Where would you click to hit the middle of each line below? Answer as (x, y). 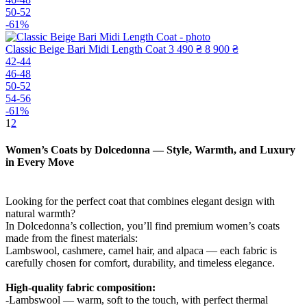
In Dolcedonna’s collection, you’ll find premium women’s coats (143, 226)
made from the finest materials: (72, 238)
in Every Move (40, 162)
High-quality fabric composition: (81, 288)
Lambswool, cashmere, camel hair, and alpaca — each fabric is (141, 251)
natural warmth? (40, 214)
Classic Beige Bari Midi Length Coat (86, 49)
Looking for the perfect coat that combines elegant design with (140, 201)
